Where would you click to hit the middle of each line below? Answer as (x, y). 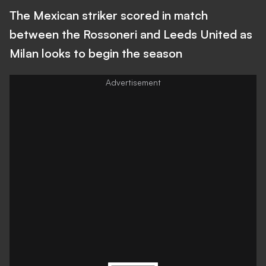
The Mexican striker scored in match (109, 15)
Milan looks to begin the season (96, 53)
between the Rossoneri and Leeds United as (131, 34)
